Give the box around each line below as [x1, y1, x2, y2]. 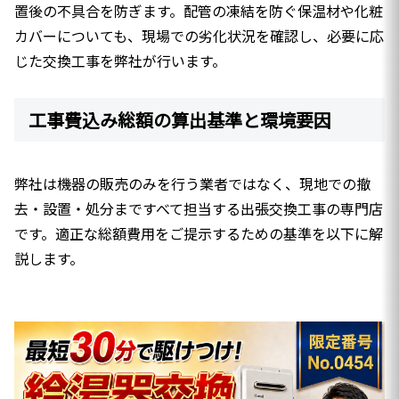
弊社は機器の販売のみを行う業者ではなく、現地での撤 [14, 172, 370, 194]
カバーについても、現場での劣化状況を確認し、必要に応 [14, 24, 384, 46]
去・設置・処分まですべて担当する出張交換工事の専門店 [14, 197, 383, 219]
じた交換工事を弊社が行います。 [14, 49, 226, 71]
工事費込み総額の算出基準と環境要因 [28, 107, 331, 134]
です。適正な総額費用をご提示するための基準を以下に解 [14, 222, 383, 244]
